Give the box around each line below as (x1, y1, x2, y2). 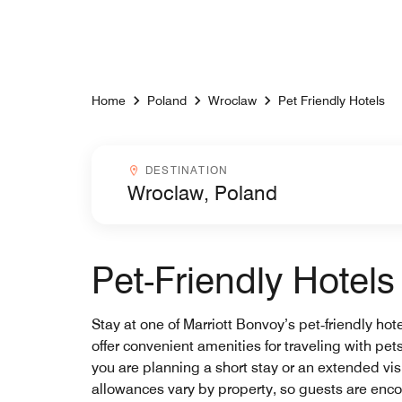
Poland (147, 93, 187, 108)
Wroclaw (208, 93, 257, 108)
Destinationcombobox (127, 162, 235, 176)
